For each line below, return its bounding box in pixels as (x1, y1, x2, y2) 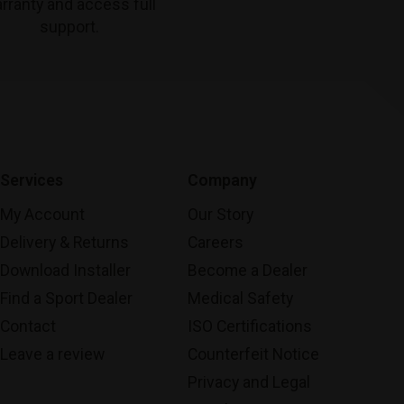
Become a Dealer (188, 261, 308, 280)
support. (40, 17, 99, 37)
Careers (188, 233, 243, 252)
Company (188, 170, 257, 190)
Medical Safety (188, 289, 293, 308)
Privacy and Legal (188, 372, 310, 392)
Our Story (188, 205, 253, 225)
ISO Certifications (188, 317, 312, 336)
